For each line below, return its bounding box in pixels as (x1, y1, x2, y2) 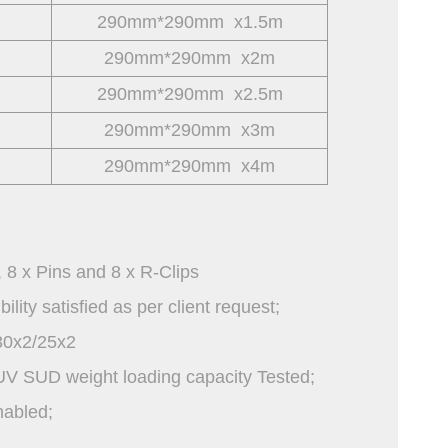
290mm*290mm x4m (104, 156, 275, 176)
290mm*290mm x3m (104, 120, 275, 140)
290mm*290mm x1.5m (96, 12, 283, 32)
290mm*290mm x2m (104, 48, 275, 68)
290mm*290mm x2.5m (96, 84, 283, 104)
